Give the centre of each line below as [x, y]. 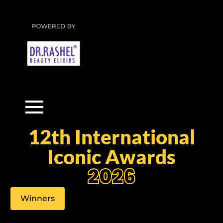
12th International [111, 137]
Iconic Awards [111, 157]
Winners [38, 198]
